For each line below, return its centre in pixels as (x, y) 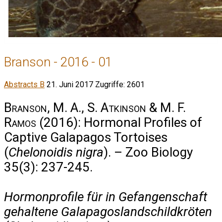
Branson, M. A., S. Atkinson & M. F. (95, 107)
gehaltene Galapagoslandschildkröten (108, 211)
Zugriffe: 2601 (120, 85)
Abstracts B (24, 85)
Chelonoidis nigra (56, 152)
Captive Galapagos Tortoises (86, 137)
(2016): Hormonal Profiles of (119, 122)
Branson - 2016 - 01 (58, 62)
